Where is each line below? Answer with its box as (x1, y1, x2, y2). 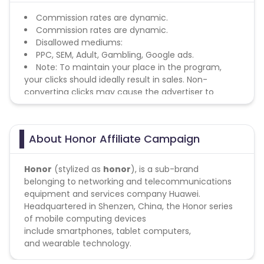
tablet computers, (116, 225, 191, 237)
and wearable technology (24, 237, 130, 249)
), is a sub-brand (131, 163, 199, 175)
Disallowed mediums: (36, 37, 123, 48)
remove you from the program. (24, 98, 154, 110)
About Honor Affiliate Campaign (29, 131, 200, 146)
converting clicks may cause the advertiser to (24, 86, 214, 98)
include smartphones (24, 225, 112, 237)
